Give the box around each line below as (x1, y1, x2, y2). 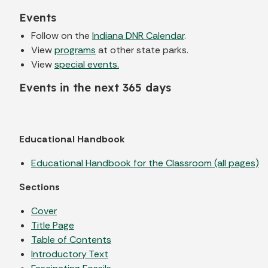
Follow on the (31, 29, 92, 42)
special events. (54, 57, 119, 71)
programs (54, 43, 96, 56)
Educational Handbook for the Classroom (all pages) (31, 156, 259, 169)
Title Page (31, 218, 74, 232)
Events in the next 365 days (19, 80, 171, 95)
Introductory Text (31, 247, 108, 260)
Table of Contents (31, 233, 111, 246)
